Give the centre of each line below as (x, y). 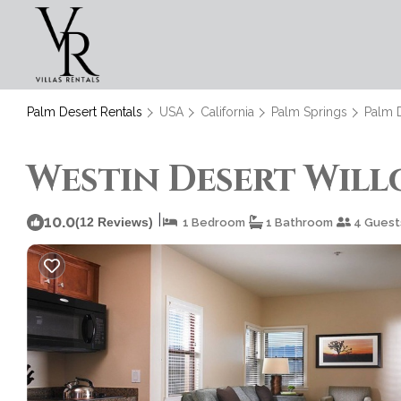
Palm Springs (309, 112)
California (227, 112)
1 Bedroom (211, 222)
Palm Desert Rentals (86, 112)
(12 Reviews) (114, 222)
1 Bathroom (298, 222)
